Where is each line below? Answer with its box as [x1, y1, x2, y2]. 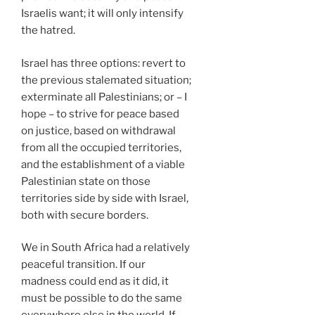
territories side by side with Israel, [21, 191, 188, 205]
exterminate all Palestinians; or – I [21, 90, 187, 103]
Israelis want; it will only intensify [21, 7, 184, 20]
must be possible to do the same [21, 292, 182, 305]
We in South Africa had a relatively [21, 241, 190, 255]
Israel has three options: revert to [21, 56, 186, 70]
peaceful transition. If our [21, 258, 146, 271]
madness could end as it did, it [21, 275, 169, 288]
